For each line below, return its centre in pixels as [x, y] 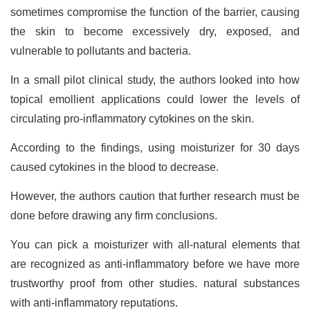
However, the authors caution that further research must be [155, 197]
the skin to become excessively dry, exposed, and [155, 32]
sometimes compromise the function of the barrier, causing [155, 12]
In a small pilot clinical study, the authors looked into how [155, 80]
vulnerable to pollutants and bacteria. [102, 51]
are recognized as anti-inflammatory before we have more [155, 264]
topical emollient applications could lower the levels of [155, 100]
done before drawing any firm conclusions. [115, 216]
